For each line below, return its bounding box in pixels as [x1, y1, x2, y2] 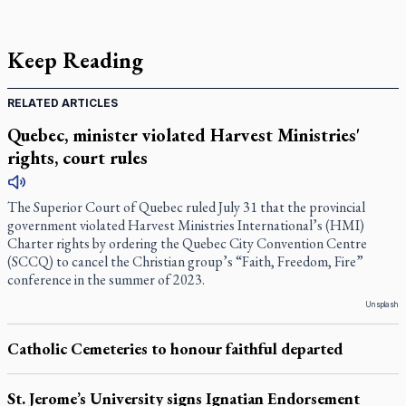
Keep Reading [7, 46, 143, 74]
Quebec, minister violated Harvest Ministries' [7, 123, 360, 147]
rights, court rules [7, 146, 148, 169]
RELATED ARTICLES [7, 96, 118, 110]
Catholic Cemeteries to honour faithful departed [7, 338, 343, 359]
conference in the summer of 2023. [7, 270, 205, 289]
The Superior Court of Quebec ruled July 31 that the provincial [7, 198, 365, 217]
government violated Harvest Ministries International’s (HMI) [7, 216, 364, 235]
